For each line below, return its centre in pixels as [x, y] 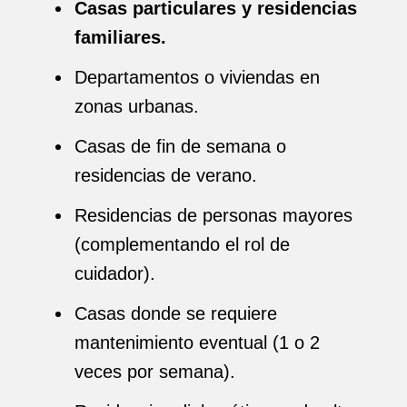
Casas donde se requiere [176, 313]
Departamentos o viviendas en [197, 77]
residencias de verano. [166, 175]
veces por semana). [155, 372]
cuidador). [115, 273]
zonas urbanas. [137, 106]
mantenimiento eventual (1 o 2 [197, 342]
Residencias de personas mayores [213, 215]
